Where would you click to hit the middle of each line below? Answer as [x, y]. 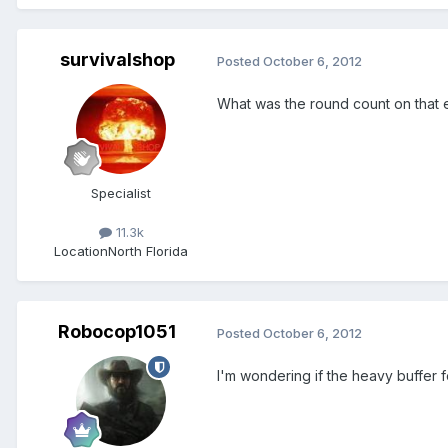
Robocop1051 [117, 332]
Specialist [121, 193]
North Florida [148, 251]
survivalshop [117, 60]
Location [81, 251]
